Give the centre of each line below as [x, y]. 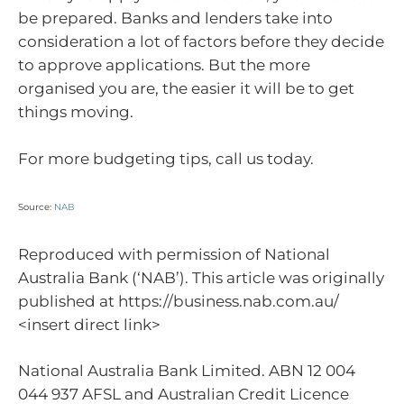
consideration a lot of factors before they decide [201, 42]
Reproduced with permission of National [174, 254]
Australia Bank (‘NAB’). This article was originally [201, 277]
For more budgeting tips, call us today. [166, 158]
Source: [36, 207]
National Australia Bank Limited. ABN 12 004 [187, 371]
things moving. [76, 112]
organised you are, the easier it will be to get [186, 89]
